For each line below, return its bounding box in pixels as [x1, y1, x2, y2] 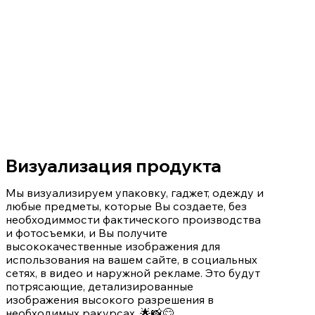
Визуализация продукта [5, 155, 221, 177]
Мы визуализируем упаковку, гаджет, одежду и [5, 185, 264, 200]
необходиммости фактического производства [5, 212, 261, 226]
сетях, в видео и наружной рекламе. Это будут [5, 265, 260, 280]
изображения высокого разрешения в [5, 292, 214, 307]
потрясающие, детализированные [5, 278, 193, 293]
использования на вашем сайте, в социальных [5, 252, 257, 266]
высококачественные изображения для [5, 238, 220, 253]
